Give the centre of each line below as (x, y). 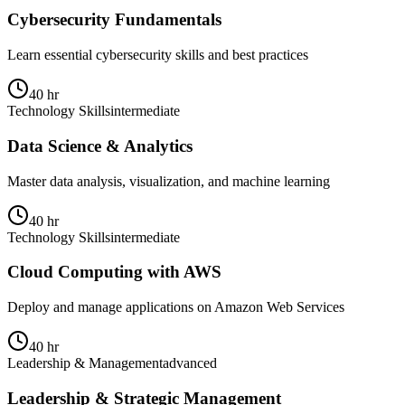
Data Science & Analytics (100, 146)
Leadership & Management (85, 363)
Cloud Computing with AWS (114, 272)
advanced (190, 363)
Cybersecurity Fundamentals (114, 20)
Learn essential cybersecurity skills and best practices (158, 55)
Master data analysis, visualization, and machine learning (169, 181)
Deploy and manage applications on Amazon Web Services (176, 307)
